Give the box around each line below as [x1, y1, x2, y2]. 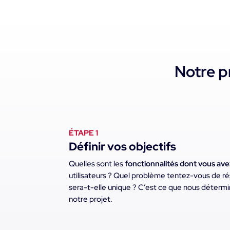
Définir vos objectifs [69, 139, 177, 155]
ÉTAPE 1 [69, 128, 99, 139]
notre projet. [69, 194, 113, 205]
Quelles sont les [69, 159, 124, 169]
